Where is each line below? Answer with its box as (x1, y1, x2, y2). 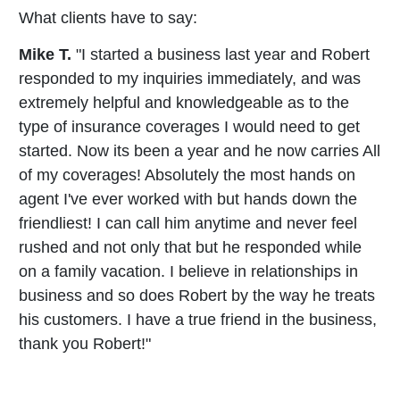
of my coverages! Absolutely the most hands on (19, 165, 355, 184)
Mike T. (19, 45, 71, 63)
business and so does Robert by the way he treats (19, 286, 375, 304)
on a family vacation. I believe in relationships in (19, 262, 358, 280)
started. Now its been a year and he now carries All (19, 141, 380, 160)
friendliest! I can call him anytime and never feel (19, 213, 357, 232)
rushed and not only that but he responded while (19, 237, 362, 256)
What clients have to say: (19, 8, 197, 27)
